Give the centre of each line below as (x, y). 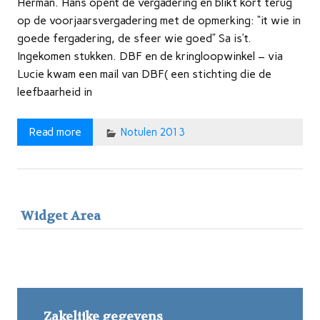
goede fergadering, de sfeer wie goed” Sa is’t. (134, 39)
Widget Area (61, 216)
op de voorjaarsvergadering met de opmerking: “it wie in (159, 21)
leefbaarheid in (55, 92)
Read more (55, 132)
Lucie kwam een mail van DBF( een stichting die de (144, 74)
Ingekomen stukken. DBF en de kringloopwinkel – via (150, 56)
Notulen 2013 (152, 132)
